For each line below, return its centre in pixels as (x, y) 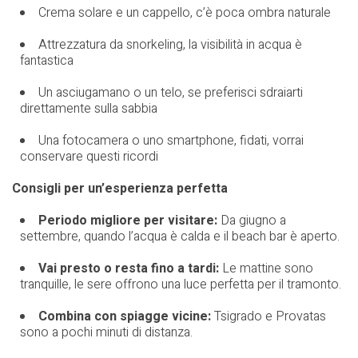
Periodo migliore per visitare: (128, 220)
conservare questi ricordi (89, 156)
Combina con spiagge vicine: (125, 316)
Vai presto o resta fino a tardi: (129, 268)
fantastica (47, 60)
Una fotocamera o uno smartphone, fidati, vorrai (171, 140)
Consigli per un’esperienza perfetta (120, 188)
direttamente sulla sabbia (89, 108)
